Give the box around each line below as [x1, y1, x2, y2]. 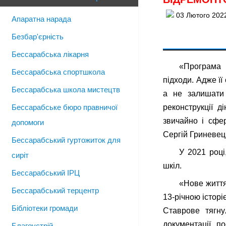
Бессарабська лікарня [12, 50, 89, 59]
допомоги [12, 118, 44, 127]
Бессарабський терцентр [12, 186, 99, 195]
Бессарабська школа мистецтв [12, 85, 120, 94]
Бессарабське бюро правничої [12, 103, 118, 111]
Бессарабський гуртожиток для [12, 136, 121, 144]
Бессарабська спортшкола [12, 68, 105, 76]
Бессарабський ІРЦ [12, 168, 80, 177]
